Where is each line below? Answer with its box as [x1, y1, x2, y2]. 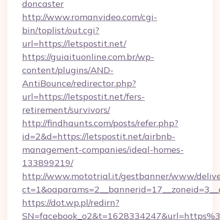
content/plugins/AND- [22, 64, 113, 76]
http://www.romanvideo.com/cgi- [22, 11, 157, 23]
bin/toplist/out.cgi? [22, 25, 99, 36]
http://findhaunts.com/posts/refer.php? [22, 117, 178, 129]
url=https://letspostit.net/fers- [22, 91, 145, 102]
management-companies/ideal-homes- [22, 144, 184, 155]
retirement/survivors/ [22, 104, 110, 115]
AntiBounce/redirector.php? [22, 78, 136, 89]
